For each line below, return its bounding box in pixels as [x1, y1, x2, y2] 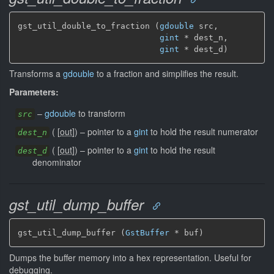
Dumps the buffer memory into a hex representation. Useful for [9, 251, 251, 264]
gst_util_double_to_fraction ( [18, 21, 160, 31]
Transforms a [9, 67, 63, 80]
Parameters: [9, 86, 59, 98]
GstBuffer [125, 228, 169, 237]
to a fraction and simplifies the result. [94, 67, 239, 80]
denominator [32, 156, 81, 168]
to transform [76, 107, 125, 119]
